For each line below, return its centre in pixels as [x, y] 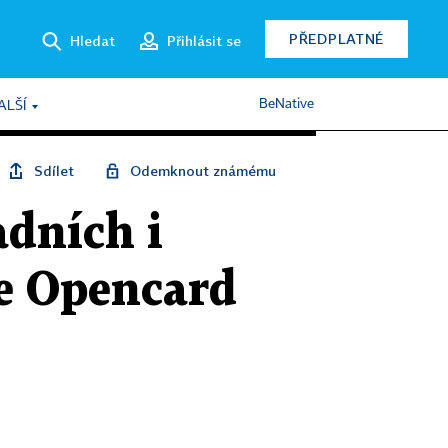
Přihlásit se [204, 40]
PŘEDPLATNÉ [336, 38]
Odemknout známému [203, 170]
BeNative [286, 104]
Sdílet [54, 170]
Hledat [92, 40]
